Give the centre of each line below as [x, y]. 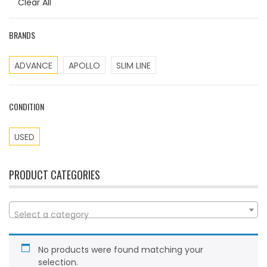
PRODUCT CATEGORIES [55, 175]
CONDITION [27, 106]
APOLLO [84, 66]
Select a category [52, 215]
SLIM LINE [133, 66]
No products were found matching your [121, 250]
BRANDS [22, 35]
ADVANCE [33, 66]
